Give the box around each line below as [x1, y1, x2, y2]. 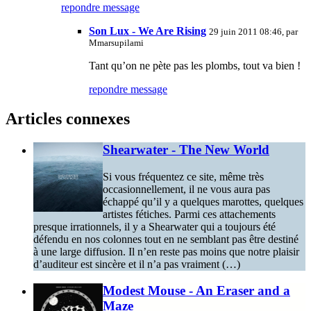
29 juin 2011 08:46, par [209, 26, 298, 37]
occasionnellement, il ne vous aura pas [103, 183, 270, 195]
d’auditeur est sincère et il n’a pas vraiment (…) [33, 258, 240, 270]
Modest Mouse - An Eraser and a [103, 283, 290, 299]
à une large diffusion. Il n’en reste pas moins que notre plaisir [33, 245, 299, 258]
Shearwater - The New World [103, 142, 269, 157]
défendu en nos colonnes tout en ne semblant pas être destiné [33, 233, 299, 245]
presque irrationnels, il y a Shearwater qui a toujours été [33, 220, 276, 233]
